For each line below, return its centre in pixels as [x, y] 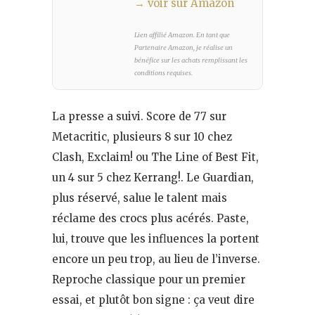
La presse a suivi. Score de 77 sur [139, 117]
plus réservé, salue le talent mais [140, 198]
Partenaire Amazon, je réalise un [184, 47]
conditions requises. [163, 73]
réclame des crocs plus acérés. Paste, [150, 219]
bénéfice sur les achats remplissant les [191, 60]
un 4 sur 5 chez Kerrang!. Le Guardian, [153, 178]
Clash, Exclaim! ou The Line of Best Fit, [155, 157]
